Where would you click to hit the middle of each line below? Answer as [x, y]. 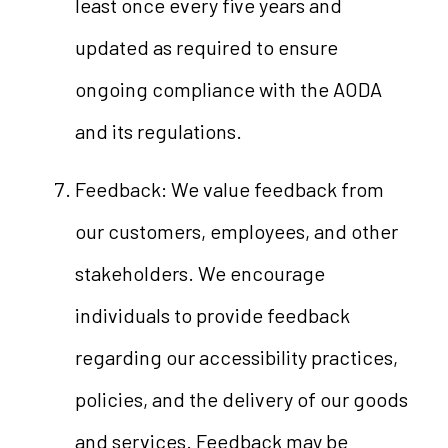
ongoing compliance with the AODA [228, 89]
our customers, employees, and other [236, 231]
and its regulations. [158, 131]
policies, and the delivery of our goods [241, 399]
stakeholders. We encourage [199, 273]
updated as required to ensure [206, 47]
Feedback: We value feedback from [229, 189]
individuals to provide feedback [212, 315]
